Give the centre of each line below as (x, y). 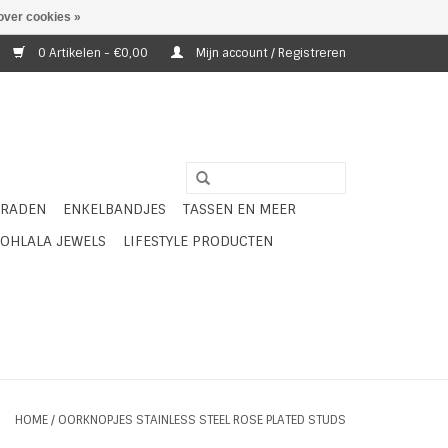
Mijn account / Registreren (269, 53)
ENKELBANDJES (114, 209)
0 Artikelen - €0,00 (93, 53)
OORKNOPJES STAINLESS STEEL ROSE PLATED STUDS (202, 420)
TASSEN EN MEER (239, 209)
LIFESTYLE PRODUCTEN (198, 241)
